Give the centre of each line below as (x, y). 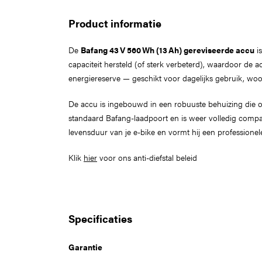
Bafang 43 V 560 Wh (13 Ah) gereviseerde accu (168, 50)
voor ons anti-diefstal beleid (147, 157)
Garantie (85, 247)
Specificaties (100, 218)
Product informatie (115, 23)
